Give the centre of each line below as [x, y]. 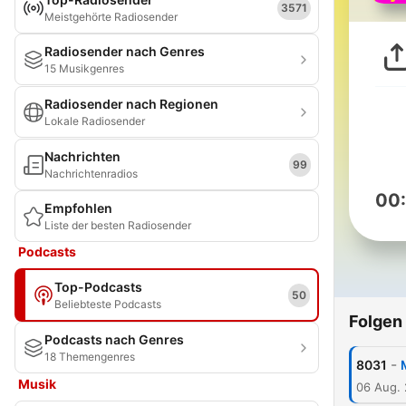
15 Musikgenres [84, 68]
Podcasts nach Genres [114, 339]
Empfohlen [78, 208]
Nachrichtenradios [91, 174]
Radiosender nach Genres [125, 51]
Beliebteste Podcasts [108, 304]
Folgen [376, 321]
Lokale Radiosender [95, 121]
